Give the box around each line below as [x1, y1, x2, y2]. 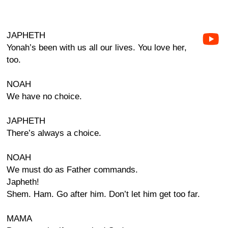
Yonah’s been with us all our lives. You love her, [7, 43, 187, 52]
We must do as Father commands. [7, 165, 138, 175]
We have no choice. [7, 92, 82, 101]
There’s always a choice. [7, 128, 101, 138]
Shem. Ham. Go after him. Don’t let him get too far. [7, 189, 200, 199]
